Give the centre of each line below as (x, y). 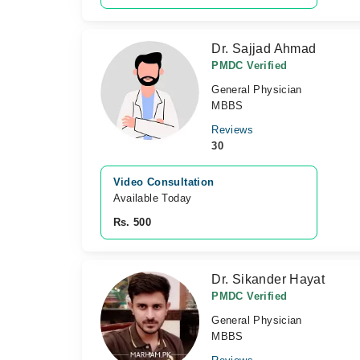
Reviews (232, 130)
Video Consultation (164, 182)
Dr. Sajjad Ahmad (264, 49)
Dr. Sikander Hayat (268, 279)
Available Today (152, 198)
